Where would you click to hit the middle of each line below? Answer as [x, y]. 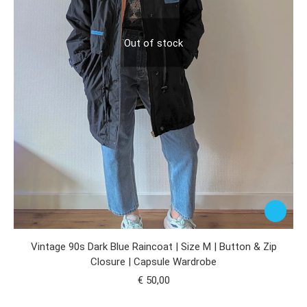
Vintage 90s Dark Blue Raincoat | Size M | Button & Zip [153, 247]
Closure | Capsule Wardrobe [153, 262]
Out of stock [153, 43]
